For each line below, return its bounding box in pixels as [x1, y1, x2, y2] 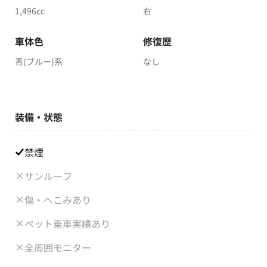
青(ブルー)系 [15, 55, 63, 68]
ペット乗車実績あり [24, 216, 110, 231]
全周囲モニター [24, 240, 91, 255]
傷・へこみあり [24, 193, 91, 207]
